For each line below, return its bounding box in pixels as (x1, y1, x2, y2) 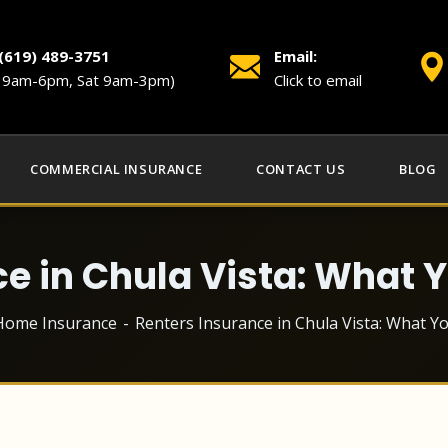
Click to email (274, 69, 362, 90)
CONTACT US (256, 160, 346, 178)
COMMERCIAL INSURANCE (30, 160, 203, 178)
